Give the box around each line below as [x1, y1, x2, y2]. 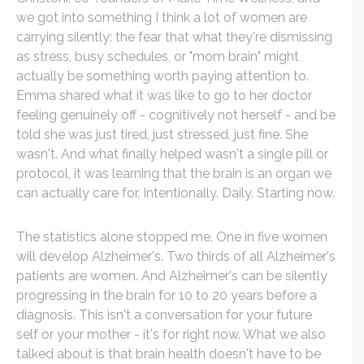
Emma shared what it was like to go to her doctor [16, 87, 312, 103]
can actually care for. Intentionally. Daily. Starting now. [16, 184, 335, 201]
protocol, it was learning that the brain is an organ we [16, 165, 331, 181]
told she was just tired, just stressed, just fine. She [16, 126, 308, 142]
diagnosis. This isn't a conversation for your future [16, 306, 312, 323]
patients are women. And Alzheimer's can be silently [16, 267, 327, 284]
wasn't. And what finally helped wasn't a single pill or [16, 145, 328, 162]
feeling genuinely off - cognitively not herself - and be [16, 106, 336, 123]
